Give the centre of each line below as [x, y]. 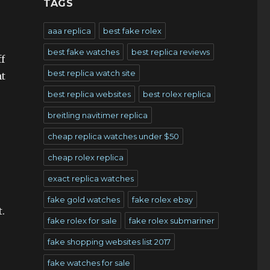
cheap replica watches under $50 [113, 136]
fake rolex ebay [162, 199]
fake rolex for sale [82, 221]
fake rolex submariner [171, 221]
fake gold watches [83, 199]
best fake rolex [132, 31]
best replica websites [89, 94]
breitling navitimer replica [97, 115]
